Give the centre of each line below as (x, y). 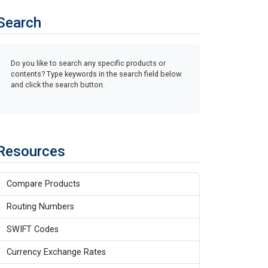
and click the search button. (58, 84)
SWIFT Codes (33, 229)
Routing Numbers (40, 206)
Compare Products (43, 184)
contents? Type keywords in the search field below (96, 74)
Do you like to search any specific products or (88, 63)
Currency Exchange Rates (56, 252)
